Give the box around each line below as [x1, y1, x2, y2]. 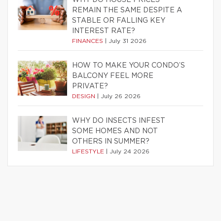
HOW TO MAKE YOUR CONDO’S [72, 62, 185, 69]
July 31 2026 [109, 37, 147, 44]
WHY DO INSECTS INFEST [72, 117, 165, 124]
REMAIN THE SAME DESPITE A [72, 6, 182, 14]
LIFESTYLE [72, 148, 106, 154]
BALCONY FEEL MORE [72, 72, 153, 79]
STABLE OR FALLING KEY [72, 17, 165, 24]
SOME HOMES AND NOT [72, 127, 158, 135]
